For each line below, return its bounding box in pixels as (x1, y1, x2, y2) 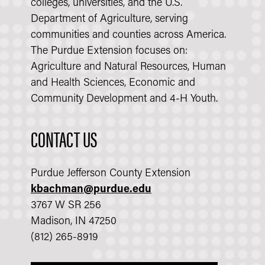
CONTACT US (31, 122, 97, 154)
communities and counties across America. (31, 29, 226, 41)
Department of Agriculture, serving (31, 13, 188, 25)
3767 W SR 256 (31, 199, 101, 211)
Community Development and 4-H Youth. (31, 93, 218, 105)
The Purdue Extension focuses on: (31, 45, 188, 57)
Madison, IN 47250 (31, 215, 117, 227)
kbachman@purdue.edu (31, 183, 151, 195)
